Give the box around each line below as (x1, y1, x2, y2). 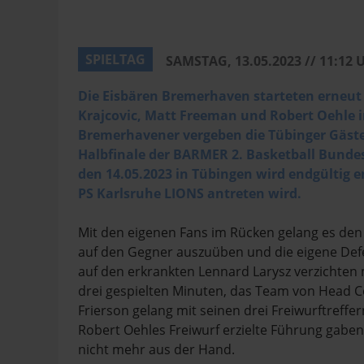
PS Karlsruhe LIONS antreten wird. (78, 184, 301, 202)
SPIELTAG (85, 50, 145, 68)
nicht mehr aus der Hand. (78, 340, 235, 358)
